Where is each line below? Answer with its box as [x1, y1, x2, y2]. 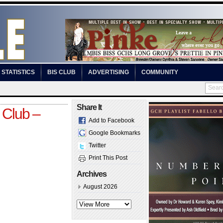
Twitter [89, 142, 106, 149]
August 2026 [83, 183, 117, 190]
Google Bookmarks [89, 129, 140, 136]
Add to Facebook [89, 117, 134, 124]
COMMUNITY [141, 69, 178, 76]
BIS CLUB [47, 69, 76, 76]
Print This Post [89, 154, 127, 161]
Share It [77, 103, 102, 111]
